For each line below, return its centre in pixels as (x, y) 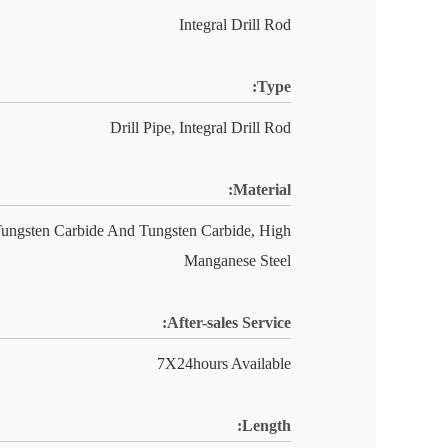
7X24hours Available (224, 363)
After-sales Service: (229, 322)
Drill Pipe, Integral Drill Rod (200, 127)
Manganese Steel (237, 260)
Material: (262, 189)
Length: (266, 425)
